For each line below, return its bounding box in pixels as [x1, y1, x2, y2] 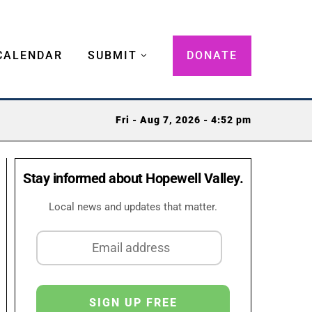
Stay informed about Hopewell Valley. [23, 169, 243, 187]
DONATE [187, 48, 237, 62]
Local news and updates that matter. [49, 200, 217, 213]
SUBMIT [88, 48, 137, 62]
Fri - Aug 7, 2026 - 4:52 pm [116, 114, 251, 127]
